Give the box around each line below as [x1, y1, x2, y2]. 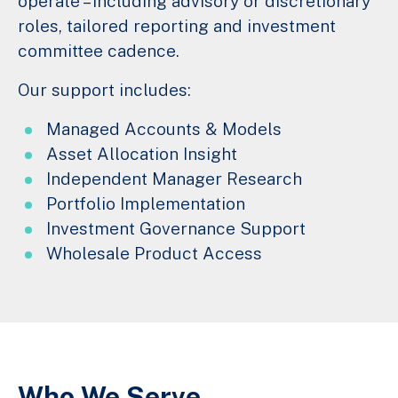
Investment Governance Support [46, 219, 306, 239]
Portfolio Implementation [46, 194, 245, 214]
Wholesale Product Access [46, 243, 262, 264]
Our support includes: [18, 80, 191, 100]
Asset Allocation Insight [46, 144, 237, 164]
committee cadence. [18, 41, 179, 61]
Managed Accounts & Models [46, 119, 282, 139]
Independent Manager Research [46, 169, 302, 189]
